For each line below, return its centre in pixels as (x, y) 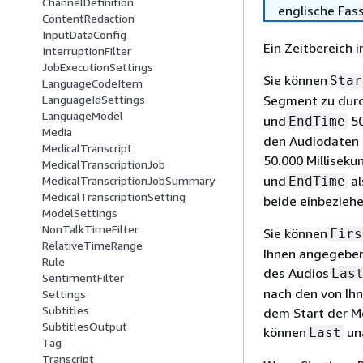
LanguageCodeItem (92, 83)
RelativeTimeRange (92, 246)
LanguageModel (83, 116)
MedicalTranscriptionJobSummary (128, 181)
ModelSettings (80, 213)
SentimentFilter (83, 278)
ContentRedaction (88, 19)
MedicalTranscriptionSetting (114, 197)
